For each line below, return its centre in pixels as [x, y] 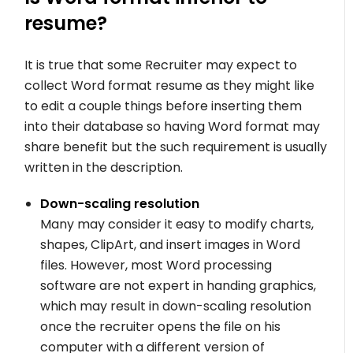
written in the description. [104, 167]
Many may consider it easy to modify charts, [177, 224]
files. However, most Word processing [156, 265]
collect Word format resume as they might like [170, 85]
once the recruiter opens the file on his [161, 326]
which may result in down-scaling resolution [176, 306]
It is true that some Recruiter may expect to [161, 65]
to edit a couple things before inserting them [163, 106]
